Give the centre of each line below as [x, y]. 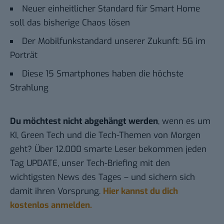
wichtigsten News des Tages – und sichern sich [102, 177]
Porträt [24, 55]
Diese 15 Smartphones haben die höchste [103, 74]
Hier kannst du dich [140, 191]
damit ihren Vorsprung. [56, 191]
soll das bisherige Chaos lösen [70, 23]
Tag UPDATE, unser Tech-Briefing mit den [90, 163]
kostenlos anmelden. [51, 205]
